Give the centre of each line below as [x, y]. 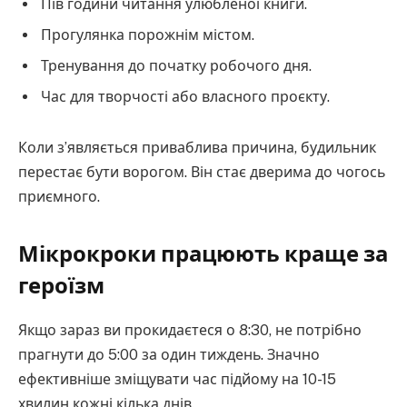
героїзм [61, 285]
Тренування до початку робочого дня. [176, 65]
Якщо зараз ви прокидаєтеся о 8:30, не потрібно [190, 330]
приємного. [59, 196]
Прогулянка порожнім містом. [148, 35]
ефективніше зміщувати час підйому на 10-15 [177, 379]
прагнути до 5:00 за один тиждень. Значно [169, 354]
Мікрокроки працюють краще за [203, 253]
